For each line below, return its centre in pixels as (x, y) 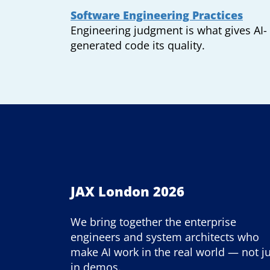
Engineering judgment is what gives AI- (169, 30)
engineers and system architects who (165, 237)
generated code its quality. (138, 45)
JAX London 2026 (127, 191)
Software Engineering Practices (157, 15)
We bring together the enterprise (153, 222)
